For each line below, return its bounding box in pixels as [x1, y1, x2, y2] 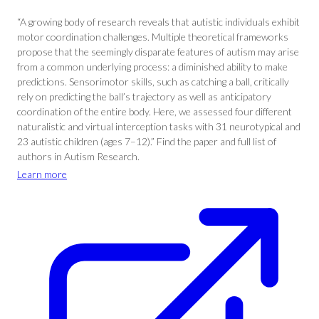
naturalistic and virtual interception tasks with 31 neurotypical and [17, 120, 300, 132]
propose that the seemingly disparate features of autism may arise [17, 46, 299, 58]
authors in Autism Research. [17, 150, 140, 162]
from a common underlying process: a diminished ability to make [17, 61, 288, 73]
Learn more [17, 168, 67, 180]
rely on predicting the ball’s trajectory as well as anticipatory [17, 90, 271, 103]
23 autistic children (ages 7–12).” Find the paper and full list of [17, 135, 276, 147]
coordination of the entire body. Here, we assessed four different [17, 105, 292, 117]
